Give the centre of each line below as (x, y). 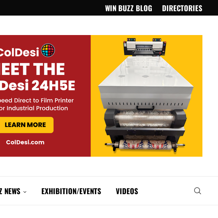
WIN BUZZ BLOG (129, 8)
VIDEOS (127, 191)
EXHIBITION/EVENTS (71, 191)
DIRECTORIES (182, 8)
